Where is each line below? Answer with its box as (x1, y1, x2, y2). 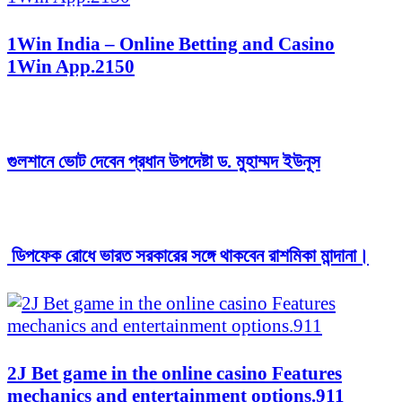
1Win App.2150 (7, 56, 135, 78)
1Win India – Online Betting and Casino (7, 33, 335, 56)
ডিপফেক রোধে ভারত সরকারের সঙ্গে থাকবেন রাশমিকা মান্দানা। (7, 245, 369, 267)
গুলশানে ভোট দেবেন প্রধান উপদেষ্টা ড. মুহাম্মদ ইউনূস (7, 150, 320, 172)
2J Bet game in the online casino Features (7, 362, 342, 384)
